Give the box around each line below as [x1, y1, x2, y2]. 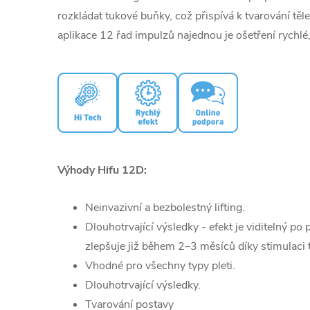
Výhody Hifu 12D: [57, 163, 149, 179]
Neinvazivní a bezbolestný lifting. [85, 200, 245, 216]
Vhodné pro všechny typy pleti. [85, 258, 235, 274]
